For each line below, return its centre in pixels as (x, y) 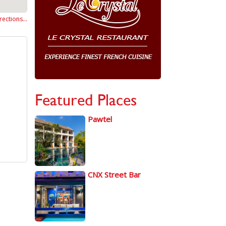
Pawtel (100, 119)
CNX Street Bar (114, 175)
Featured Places (86, 100)
